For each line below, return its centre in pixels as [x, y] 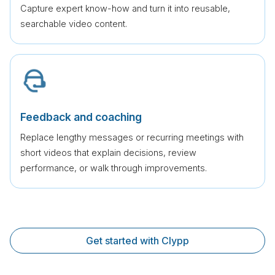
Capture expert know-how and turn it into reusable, [125, 8]
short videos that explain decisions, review [108, 152]
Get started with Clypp [137, 240]
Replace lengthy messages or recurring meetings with [132, 137]
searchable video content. [74, 23]
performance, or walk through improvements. [114, 168]
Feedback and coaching [81, 117]
